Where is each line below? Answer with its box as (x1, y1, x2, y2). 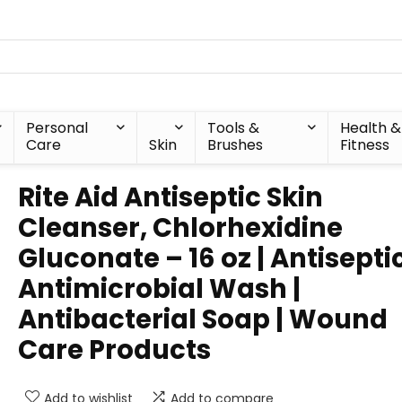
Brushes (207, 135, 264, 155)
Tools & (207, 118, 260, 138)
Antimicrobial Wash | (18, 271, 301, 307)
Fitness (339, 135, 389, 155)
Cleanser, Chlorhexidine (18, 210, 343, 246)
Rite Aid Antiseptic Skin (18, 179, 323, 215)
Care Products (18, 332, 211, 368)
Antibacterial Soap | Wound (18, 301, 388, 337)
